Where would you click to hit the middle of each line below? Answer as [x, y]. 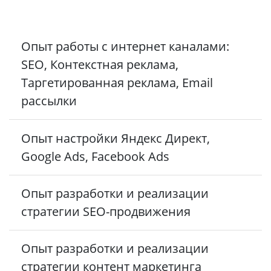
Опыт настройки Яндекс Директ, [116, 138]
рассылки [49, 101]
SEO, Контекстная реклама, [100, 65]
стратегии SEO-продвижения [106, 211]
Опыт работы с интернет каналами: [125, 47]
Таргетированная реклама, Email [117, 83]
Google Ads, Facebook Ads [95, 156]
